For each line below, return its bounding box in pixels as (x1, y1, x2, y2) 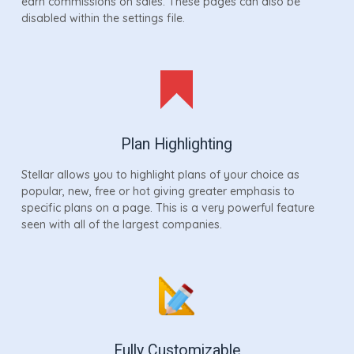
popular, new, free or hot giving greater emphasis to (21, 183, 295, 198)
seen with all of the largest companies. (21, 217, 222, 232)
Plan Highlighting (121, 134, 233, 153)
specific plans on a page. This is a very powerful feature (21, 200, 314, 215)
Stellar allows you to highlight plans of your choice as (21, 167, 299, 182)
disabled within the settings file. (21, 10, 185, 25)
